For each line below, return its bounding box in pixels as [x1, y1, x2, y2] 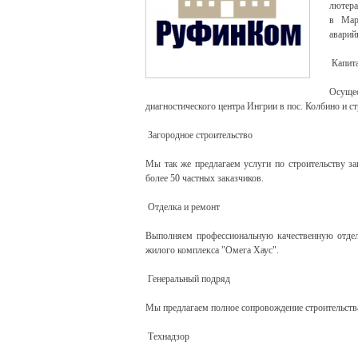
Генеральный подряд [145, 273, 230, 284]
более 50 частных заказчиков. [145, 173, 264, 184]
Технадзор [145, 331, 189, 342]
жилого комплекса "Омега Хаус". [145, 245, 279, 256]
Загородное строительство [145, 129, 253, 141]
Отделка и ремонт [145, 201, 220, 213]
